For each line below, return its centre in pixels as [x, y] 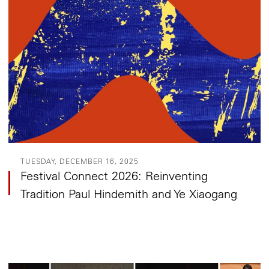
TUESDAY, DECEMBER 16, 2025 [80, 161]
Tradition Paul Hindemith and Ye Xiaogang [129, 193]
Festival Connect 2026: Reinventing [114, 175]
